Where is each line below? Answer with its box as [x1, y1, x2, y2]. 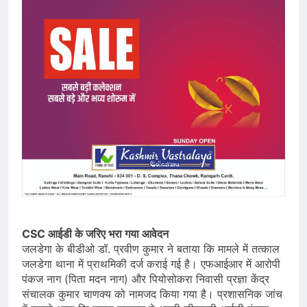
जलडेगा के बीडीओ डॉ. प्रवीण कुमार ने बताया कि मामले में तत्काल [22, 242, 280, 256]
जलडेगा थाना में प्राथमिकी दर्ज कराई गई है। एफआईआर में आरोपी [22, 257, 280, 271]
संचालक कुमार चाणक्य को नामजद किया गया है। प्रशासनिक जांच [22, 287, 282, 302]
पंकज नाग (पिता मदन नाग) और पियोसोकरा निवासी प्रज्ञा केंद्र [22, 272, 269, 286]
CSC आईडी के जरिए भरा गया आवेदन [22, 227, 169, 241]
